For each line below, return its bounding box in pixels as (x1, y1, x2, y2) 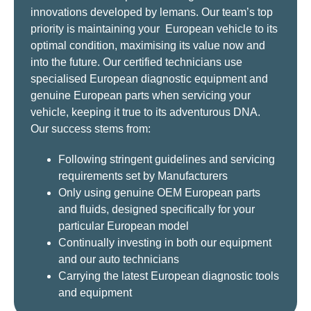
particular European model (58, 220, 189, 233)
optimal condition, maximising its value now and (31, 40, 265, 52)
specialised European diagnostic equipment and (31, 73, 268, 85)
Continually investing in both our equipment (58, 237, 271, 249)
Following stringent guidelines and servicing (58, 153, 275, 166)
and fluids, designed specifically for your (58, 203, 255, 216)
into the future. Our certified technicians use (31, 56, 242, 69)
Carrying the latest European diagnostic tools (58, 270, 279, 283)
